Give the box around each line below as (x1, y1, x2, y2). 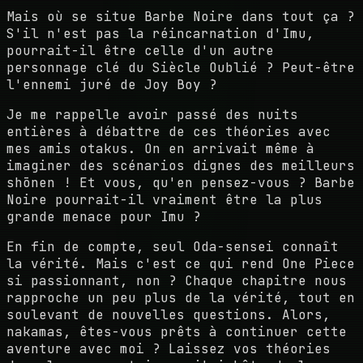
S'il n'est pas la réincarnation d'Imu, (6, 24, 314, 42)
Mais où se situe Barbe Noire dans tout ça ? (6, 7, 355, 25)
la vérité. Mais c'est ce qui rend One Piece (6, 254, 355, 272)
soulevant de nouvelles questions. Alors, (6, 305, 331, 323)
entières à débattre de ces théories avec (6, 122, 331, 140)
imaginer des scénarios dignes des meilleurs (6, 156, 355, 174)
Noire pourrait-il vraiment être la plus (6, 190, 322, 208)
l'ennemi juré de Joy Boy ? (6, 75, 217, 93)
